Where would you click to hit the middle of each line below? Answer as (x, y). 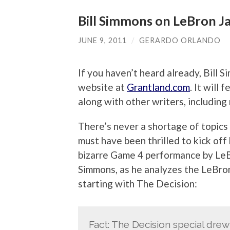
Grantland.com (158, 87)
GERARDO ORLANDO (180, 41)
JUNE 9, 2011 (102, 41)
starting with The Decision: (138, 183)
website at (102, 87)
